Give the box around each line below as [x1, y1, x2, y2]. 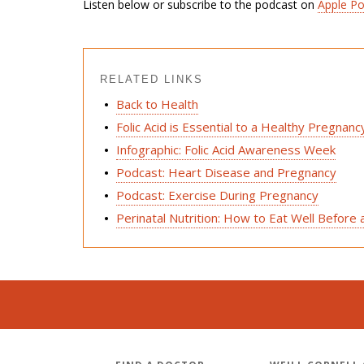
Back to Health [116, 96, 198, 113]
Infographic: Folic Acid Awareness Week [116, 141, 336, 158]
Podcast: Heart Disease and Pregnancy [116, 164, 336, 181]
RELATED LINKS [100, 73, 203, 86]
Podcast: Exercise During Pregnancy [116, 187, 318, 204]
